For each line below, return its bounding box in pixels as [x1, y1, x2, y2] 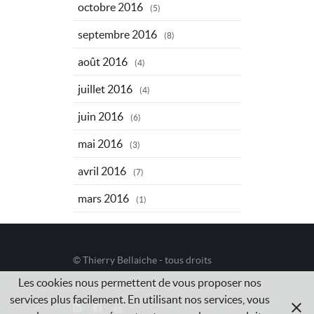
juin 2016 [78, 109, 123, 123]
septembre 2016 [78, 27, 157, 41]
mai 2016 [78, 137, 123, 150]
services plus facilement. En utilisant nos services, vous [9, 293, 270, 306]
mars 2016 [78, 191, 129, 205]
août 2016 [78, 55, 128, 68]
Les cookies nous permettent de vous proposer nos [18, 276, 261, 289]
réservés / [73, 278, 117, 289]
